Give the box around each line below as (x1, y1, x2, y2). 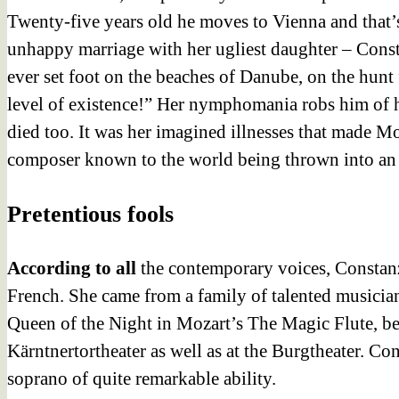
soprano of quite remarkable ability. (7, 367, 276, 389)
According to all (7, 256, 141, 279)
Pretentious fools (7, 200, 174, 227)
